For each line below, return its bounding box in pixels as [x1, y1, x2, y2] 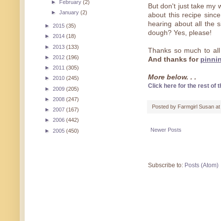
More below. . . [148, 74, 196, 81]
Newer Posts [150, 127, 182, 133]
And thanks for [148, 56, 200, 64]
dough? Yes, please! [148, 29, 212, 37]
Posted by [152, 104, 178, 110]
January [59, 9, 81, 16]
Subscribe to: [148, 162, 184, 169]
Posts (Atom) [184, 162, 219, 169]
